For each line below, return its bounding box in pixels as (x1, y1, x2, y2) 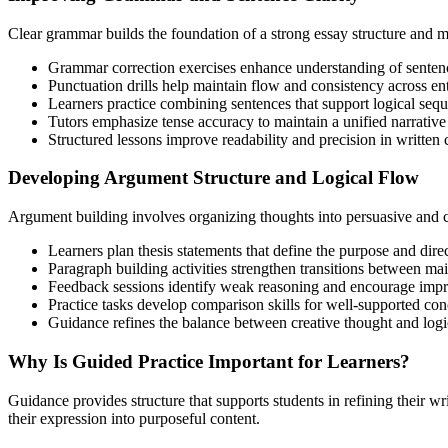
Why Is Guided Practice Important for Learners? (8, 350, 410, 372)
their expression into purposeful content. (8, 409, 260, 427)
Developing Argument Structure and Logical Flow (8, 167, 419, 189)
